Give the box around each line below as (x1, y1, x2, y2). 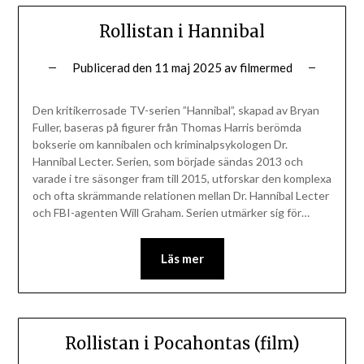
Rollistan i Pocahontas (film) (64, 332, 300, 353)
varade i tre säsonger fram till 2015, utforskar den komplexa (32, 171, 331, 185)
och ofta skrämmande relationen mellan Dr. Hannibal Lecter (32, 188, 329, 202)
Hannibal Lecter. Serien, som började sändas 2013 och (32, 154, 303, 168)
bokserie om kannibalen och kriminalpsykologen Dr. (32, 136, 288, 151)
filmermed (239, 59, 292, 75)
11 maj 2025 (154, 59, 222, 75)
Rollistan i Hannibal (99, 20, 265, 41)
